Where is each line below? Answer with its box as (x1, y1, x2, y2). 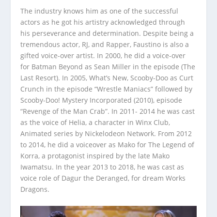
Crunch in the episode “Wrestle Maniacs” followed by (20, 84, 193, 94)
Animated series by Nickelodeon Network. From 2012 (20, 129, 192, 139)
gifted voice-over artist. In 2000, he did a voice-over (20, 51, 186, 61)
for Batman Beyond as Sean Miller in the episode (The (20, 62, 196, 72)
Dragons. (20, 185, 50, 194)
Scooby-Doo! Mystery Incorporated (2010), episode (20, 95, 183, 105)
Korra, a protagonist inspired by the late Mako (20, 151, 170, 161)
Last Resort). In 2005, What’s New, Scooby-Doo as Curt (20, 73, 194, 83)
